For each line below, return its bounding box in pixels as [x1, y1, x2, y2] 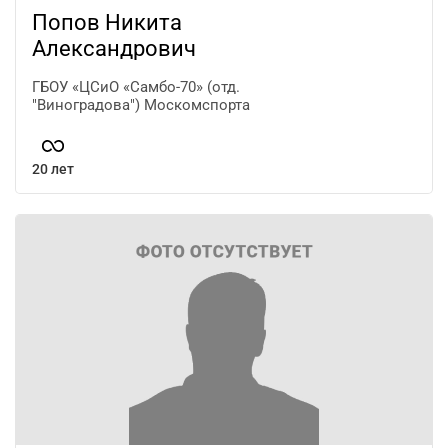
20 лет [32, 160, 74, 177]
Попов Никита [32, 9, 182, 35]
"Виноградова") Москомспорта [32, 95, 250, 114]
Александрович [32, 35, 196, 61]
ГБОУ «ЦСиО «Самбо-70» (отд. [32, 77, 240, 96]
